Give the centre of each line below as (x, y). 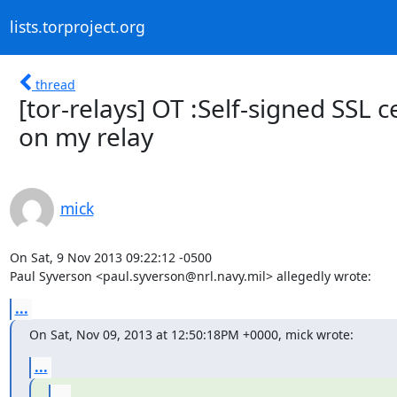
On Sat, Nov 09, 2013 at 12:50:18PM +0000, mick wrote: (191, 334)
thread (55, 84)
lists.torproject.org (77, 27)
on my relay (86, 136)
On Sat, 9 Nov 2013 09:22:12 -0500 (110, 257)
